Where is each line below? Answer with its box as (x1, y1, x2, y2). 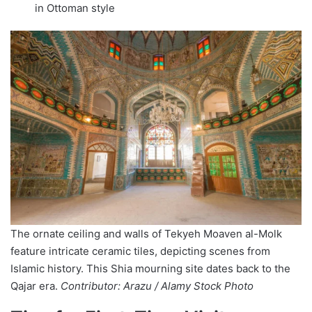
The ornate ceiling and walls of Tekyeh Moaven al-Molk (10, 227, 282, 241)
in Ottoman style (35, 1, 115, 15)
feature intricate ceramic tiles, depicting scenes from (10, 244, 270, 258)
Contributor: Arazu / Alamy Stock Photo (61, 279, 253, 293)
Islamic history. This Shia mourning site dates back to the (10, 262, 290, 276)
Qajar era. (10, 279, 61, 293)
